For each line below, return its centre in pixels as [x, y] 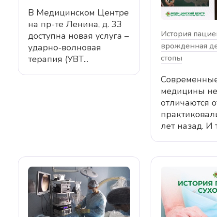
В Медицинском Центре [78, 12]
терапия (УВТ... [58, 59]
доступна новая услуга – [78, 36]
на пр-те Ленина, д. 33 [75, 24]
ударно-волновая [65, 47]
